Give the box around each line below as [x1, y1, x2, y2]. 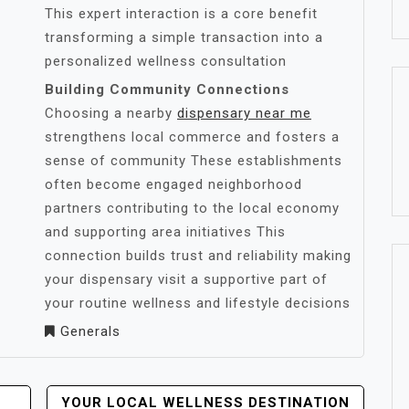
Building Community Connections [45, 81, 289, 98]
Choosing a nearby [45, 105, 177, 121]
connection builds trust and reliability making [45, 247, 351, 264]
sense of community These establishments [45, 152, 342, 169]
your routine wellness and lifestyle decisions [45, 295, 351, 311]
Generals [60, 323, 121, 340]
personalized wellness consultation [45, 53, 287, 69]
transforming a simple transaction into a [45, 29, 323, 46]
